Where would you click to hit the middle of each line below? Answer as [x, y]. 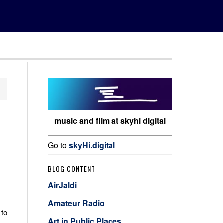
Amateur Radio [76, 203]
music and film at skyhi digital [110, 120]
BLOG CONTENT [71, 168]
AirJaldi [62, 185]
